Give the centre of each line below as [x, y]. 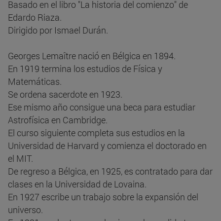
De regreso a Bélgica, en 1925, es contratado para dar [110, 171]
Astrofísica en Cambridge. [58, 120]
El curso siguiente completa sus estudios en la [96, 133]
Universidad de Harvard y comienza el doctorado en [107, 146]
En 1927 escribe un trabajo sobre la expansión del [103, 197]
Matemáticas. [35, 82]
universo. [25, 210]
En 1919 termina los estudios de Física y [85, 69]
